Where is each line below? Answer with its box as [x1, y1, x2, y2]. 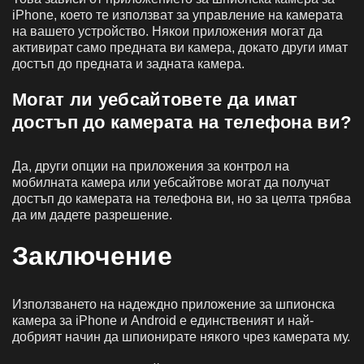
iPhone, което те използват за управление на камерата [12, 7, 343, 22]
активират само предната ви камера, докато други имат [12, 40, 348, 54]
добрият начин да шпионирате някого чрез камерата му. [12, 329, 350, 344]
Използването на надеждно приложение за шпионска [12, 297, 335, 311]
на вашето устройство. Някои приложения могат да [12, 24, 323, 38]
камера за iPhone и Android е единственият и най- [12, 313, 314, 327]
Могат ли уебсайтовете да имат [12, 89, 298, 110]
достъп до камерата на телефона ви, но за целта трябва [12, 191, 351, 206]
